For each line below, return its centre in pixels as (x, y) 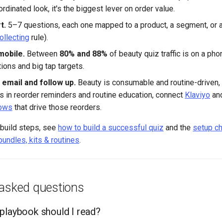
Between (42, 54)
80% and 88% (83, 54)
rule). (39, 37)
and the (178, 127)
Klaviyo (197, 95)
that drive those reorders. (57, 107)
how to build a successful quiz (111, 127)
